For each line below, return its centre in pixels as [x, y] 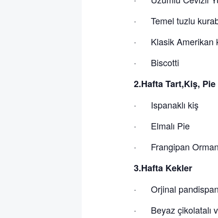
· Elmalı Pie [162, 125]
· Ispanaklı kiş [166, 104]
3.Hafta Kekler [163, 168]
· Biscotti [156, 62]
